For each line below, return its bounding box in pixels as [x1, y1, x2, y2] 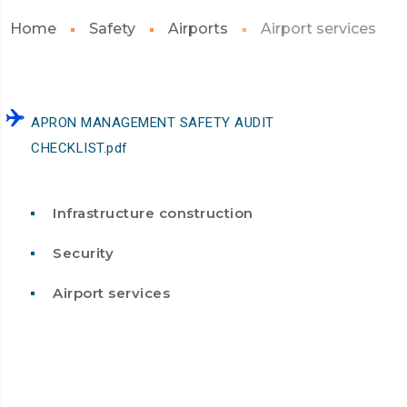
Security [53, 244, 114, 262]
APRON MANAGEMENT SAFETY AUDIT [31, 114, 274, 131]
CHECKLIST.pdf [31, 140, 128, 156]
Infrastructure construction [53, 204, 253, 222]
